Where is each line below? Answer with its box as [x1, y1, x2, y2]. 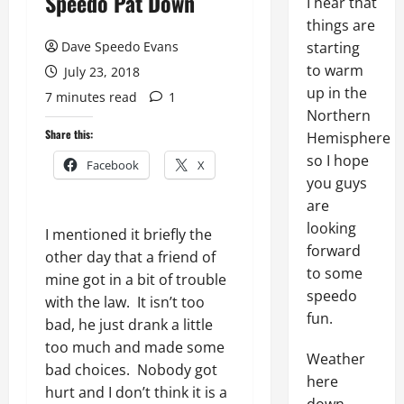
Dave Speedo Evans [61, 38, 179, 55]
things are [306, 15, 375, 35]
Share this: [45, 126, 93, 142]
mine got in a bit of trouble [45, 270, 226, 289]
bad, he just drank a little [45, 315, 213, 335]
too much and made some [45, 337, 225, 357]
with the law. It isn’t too [45, 292, 205, 312]
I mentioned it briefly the [45, 225, 212, 244]
